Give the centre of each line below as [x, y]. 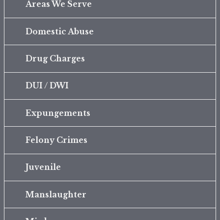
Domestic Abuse [59, 31]
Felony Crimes [56, 140]
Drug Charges [55, 59]
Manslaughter [56, 194]
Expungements [58, 113]
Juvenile [43, 167]
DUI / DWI [47, 86]
